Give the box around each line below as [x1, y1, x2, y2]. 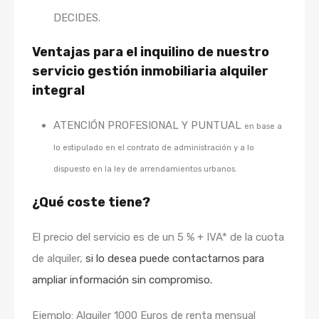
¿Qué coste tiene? [32, 194, 150, 211]
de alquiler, [32, 252, 85, 266]
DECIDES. [53, 11, 100, 25]
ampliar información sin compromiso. [32, 273, 212, 287]
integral [32, 83, 85, 99]
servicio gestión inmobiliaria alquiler [32, 63, 268, 80]
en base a [244, 121, 282, 132]
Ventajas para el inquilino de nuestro [32, 44, 269, 61]
